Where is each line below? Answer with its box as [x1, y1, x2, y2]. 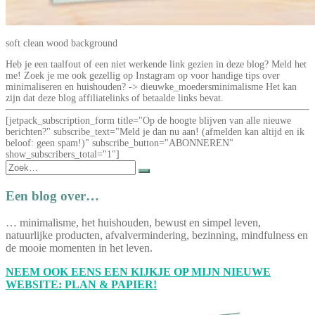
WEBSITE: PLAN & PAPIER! [6, 278, 157, 291]
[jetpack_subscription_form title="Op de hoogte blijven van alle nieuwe [6, 115, 291, 126]
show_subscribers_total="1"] [6, 148, 120, 160]
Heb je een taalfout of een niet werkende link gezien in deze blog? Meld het [6, 58, 307, 70]
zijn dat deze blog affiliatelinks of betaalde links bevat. [6, 92, 224, 103]
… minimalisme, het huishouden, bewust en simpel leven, [6, 217, 261, 229]
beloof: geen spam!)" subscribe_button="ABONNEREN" [6, 137, 233, 148]
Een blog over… [6, 188, 99, 203]
